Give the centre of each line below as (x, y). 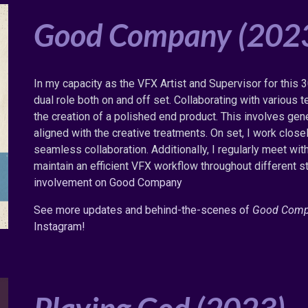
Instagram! (63, 227)
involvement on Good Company (108, 183)
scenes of (227, 210)
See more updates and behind (106, 210)
